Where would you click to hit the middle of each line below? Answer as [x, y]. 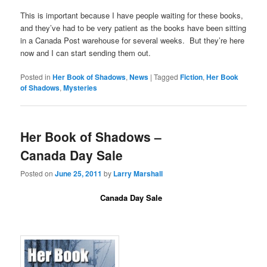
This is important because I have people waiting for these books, [132, 15]
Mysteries [80, 87]
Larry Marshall [138, 174]
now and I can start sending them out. [86, 52]
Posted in [36, 76]
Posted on [38, 173]
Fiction [192, 77]
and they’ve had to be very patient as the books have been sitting [133, 27]
